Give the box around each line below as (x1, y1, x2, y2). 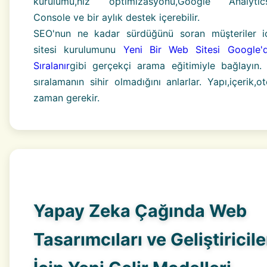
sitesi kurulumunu (33, 43, 123, 55)
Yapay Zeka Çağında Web (33, 200, 247, 221)
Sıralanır (33, 59, 70, 72)
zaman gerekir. (33, 91, 100, 104)
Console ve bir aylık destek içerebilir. (33, 11, 200, 23)
